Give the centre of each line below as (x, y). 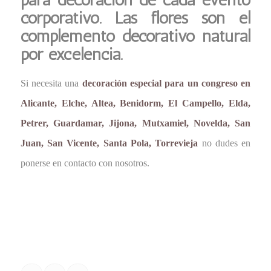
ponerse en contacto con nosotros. (85, 163)
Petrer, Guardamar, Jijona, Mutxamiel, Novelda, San (135, 123)
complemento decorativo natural (135, 36)
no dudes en (224, 143)
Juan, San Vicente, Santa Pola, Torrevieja (109, 143)
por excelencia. (71, 54)
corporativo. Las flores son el (135, 18)
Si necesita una (51, 83)
